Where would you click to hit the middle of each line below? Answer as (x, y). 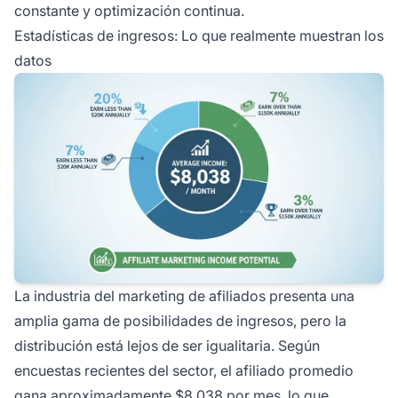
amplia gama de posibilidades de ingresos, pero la (180, 321)
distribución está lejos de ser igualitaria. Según (167, 346)
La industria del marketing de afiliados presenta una (184, 296)
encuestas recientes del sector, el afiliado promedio (184, 371)
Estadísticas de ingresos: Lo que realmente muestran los (199, 35)
